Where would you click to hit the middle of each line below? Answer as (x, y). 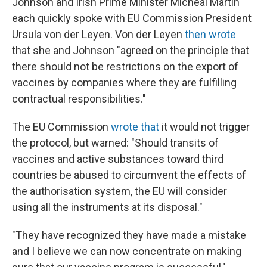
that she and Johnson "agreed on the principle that (131, 50)
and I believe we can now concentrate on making (127, 251)
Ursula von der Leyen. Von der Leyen (98, 34)
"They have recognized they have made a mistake (129, 235)
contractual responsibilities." (79, 99)
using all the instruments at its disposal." (107, 207)
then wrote (210, 34)
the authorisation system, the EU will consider (119, 191)
